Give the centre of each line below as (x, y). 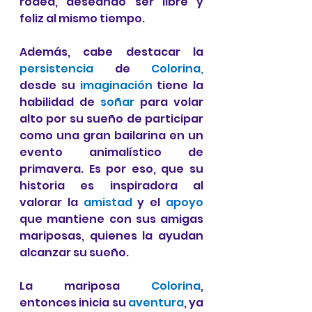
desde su (50, 86)
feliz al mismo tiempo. (82, 19)
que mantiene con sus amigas (111, 219)
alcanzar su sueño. (74, 253)
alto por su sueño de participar (111, 119)
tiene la (178, 86)
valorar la (52, 203)
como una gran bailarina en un (111, 136)
